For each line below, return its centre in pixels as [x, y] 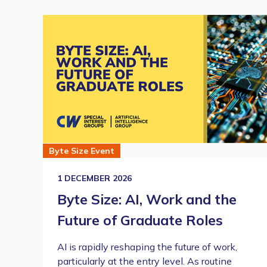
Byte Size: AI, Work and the [147, 199]
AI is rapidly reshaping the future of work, [147, 246]
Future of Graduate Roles [140, 220]
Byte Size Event [82, 150]
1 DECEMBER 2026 [94, 178]
